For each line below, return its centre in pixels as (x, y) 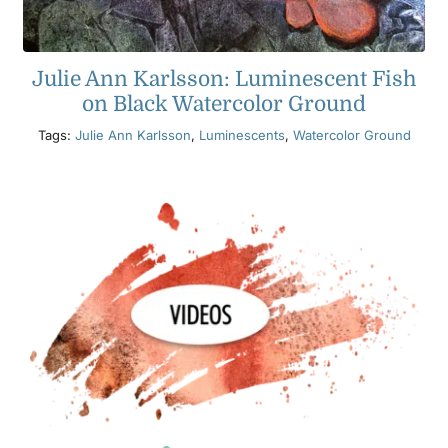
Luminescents (241, 134)
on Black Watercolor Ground (224, 103)
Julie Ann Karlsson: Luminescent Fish (224, 78)
